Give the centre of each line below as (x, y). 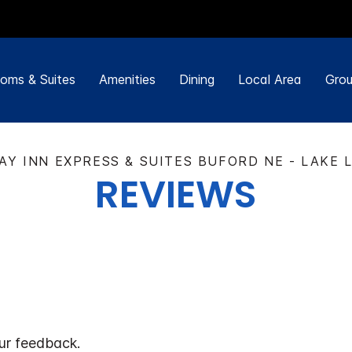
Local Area (269, 79)
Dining (196, 79)
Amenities (127, 79)
